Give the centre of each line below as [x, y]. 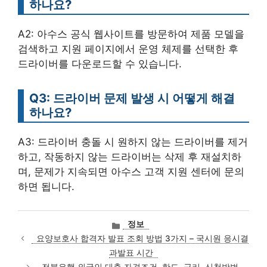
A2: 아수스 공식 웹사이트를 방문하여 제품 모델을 [131, 34]
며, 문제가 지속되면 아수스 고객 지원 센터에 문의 [131, 171]
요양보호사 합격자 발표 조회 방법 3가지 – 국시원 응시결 [142, 238]
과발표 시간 [131, 252]
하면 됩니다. [46, 186]
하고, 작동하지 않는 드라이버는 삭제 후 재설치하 [130, 156]
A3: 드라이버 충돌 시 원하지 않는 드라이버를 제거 [133, 142]
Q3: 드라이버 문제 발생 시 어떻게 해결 [132, 98]
